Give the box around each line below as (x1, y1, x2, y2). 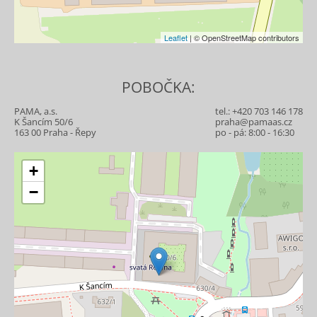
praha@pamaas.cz (215, 115, 292, 129)
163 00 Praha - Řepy (14, 126, 96, 139)
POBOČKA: (122, 77, 195, 98)
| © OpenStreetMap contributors (188, 32, 299, 44)
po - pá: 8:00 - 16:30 (215, 126, 294, 139)
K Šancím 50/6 (14, 115, 73, 129)
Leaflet (164, 32, 188, 44)
